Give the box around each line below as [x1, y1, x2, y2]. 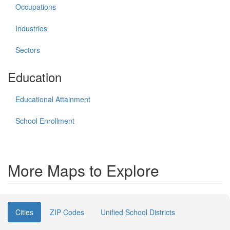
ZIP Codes [50, 207, 84, 217]
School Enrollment [15, 116, 74, 126]
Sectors [15, 45, 40, 55]
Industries [15, 23, 47, 33]
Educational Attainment [15, 94, 90, 104]
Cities [15, 207, 33, 217]
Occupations [15, 2, 56, 12]
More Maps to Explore [8, 159, 159, 181]
